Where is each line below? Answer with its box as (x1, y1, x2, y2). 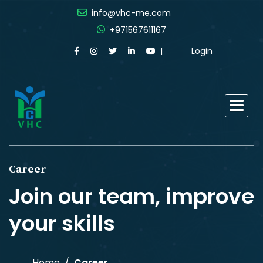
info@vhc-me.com (92, 7, 171, 19)
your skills (9, 208, 115, 238)
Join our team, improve (9, 181, 254, 211)
